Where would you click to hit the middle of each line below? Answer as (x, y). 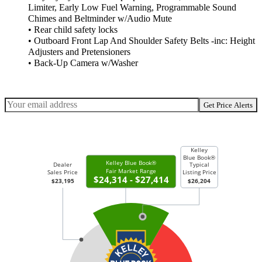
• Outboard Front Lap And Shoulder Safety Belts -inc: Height (142, 41)
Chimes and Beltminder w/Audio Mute (100, 19)
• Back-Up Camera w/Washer (83, 63)
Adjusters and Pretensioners (79, 52)
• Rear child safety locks (73, 30)
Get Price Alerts (228, 105)
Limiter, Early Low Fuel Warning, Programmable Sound (132, 8)
